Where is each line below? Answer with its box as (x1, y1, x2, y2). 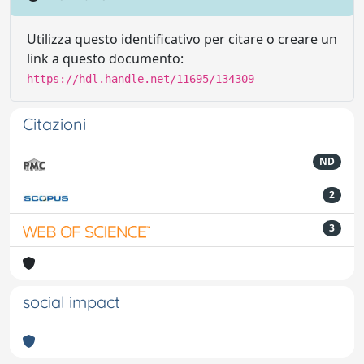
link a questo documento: (27, 50, 184, 67)
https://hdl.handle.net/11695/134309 (27, 72, 254, 85)
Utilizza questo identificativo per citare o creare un (27, 30, 337, 48)
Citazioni (23, 114, 86, 134)
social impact (23, 292, 120, 312)
